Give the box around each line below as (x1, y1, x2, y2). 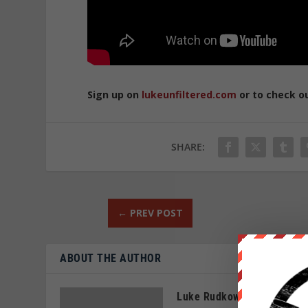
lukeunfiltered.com (142, 87, 237, 101)
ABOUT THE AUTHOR (60, 251, 162, 265)
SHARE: (171, 140, 206, 153)
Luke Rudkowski (177, 289, 255, 303)
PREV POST (129, 206, 183, 219)
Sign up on (87, 87, 142, 101)
